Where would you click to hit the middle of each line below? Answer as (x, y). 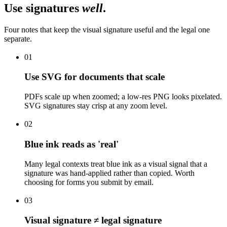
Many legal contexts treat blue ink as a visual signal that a (116, 164)
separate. (18, 39)
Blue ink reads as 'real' (71, 144)
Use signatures (43, 8)
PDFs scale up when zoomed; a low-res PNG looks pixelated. (123, 97)
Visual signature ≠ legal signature (93, 220)
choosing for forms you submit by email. (89, 182)
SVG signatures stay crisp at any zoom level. (96, 106)
